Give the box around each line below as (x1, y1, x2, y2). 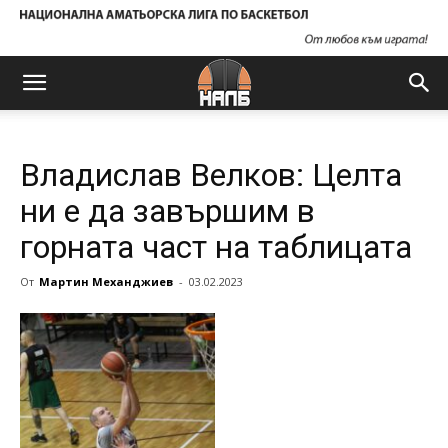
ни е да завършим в (20, 192, 315, 230)
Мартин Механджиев (39, 274, 173, 289)
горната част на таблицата (20, 228, 412, 266)
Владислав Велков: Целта (20, 156, 402, 194)
